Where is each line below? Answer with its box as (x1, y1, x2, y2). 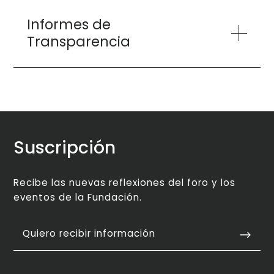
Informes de (26, 14, 111, 34)
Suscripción (13, 135, 116, 160)
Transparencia (26, 31, 130, 51)
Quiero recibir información (22, 227, 155, 240)
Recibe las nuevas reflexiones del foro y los (13, 176, 236, 190)
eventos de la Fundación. (13, 191, 143, 204)
